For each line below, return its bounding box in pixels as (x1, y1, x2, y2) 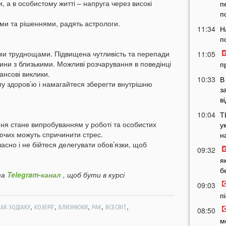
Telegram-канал (7, 169, 61, 180)
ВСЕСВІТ (105, 203, 127, 211)
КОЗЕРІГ (34, 203, 54, 211)
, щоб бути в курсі (61, 169, 125, 180)
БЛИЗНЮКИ (58, 203, 88, 211)
